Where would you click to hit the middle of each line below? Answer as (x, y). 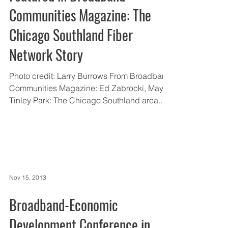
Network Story (46, 55)
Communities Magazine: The (80, 15)
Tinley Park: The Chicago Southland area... (87, 100)
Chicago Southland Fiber (71, 35)
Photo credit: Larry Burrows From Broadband (90, 76)
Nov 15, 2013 (28, 177)
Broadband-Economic (64, 205)
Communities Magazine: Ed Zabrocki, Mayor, (90, 88)
